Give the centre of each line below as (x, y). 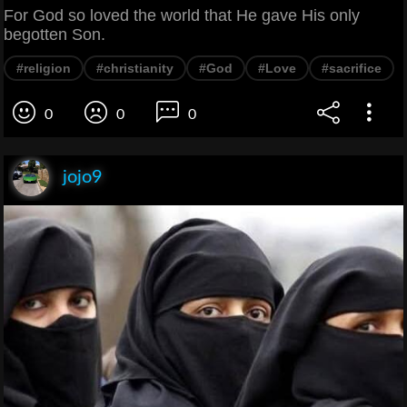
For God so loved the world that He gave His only (182, 16)
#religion (44, 69)
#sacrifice (352, 69)
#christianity (135, 69)
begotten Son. (55, 35)
